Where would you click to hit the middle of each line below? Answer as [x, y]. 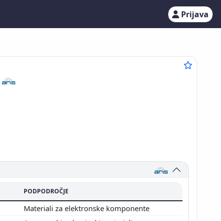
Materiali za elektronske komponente [88, 208]
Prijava [195, 14]
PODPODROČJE [46, 191]
